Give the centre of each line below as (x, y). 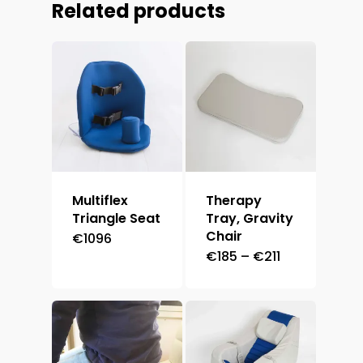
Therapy (234, 200)
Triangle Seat (116, 218)
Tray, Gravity (250, 218)
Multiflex (100, 200)
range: (301, 268)
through (306, 294)
